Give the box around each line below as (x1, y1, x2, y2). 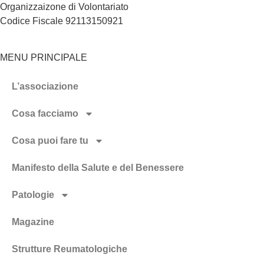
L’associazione (12, 81, 78, 92)
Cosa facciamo (12, 108, 78, 119)
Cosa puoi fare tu (12, 136, 88, 146)
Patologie (12, 190, 54, 200)
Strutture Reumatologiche (12, 244, 127, 255)
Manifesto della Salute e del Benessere (12, 163, 184, 173)
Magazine (12, 217, 54, 227)
